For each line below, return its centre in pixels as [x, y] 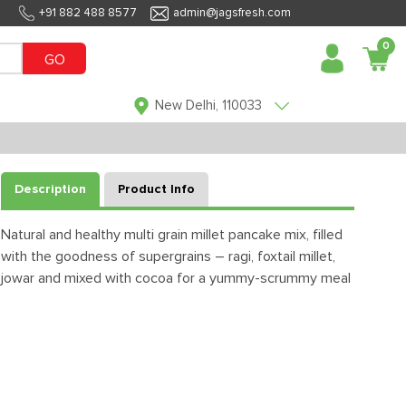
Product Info [156, 189]
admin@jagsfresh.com [232, 13]
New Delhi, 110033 [208, 106]
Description [50, 189]
